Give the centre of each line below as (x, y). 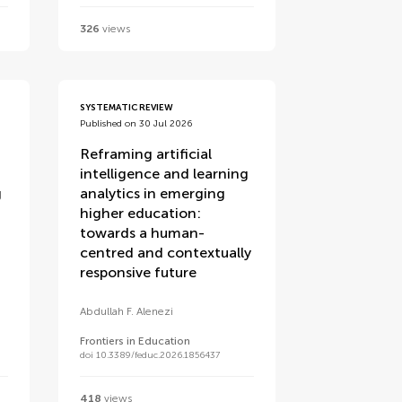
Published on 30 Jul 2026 (136, 124)
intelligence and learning (165, 174)
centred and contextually (166, 253)
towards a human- (143, 233)
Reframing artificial (146, 154)
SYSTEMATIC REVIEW (127, 108)
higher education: (141, 213)
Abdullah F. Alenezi (127, 311)
